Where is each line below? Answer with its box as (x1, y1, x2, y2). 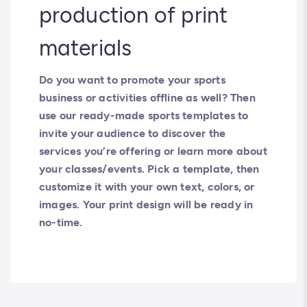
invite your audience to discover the (39, 127, 226, 140)
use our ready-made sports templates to (39, 109, 249, 122)
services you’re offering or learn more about (39, 145, 267, 158)
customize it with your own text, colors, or (39, 180, 255, 193)
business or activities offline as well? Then (39, 91, 256, 104)
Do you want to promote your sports (39, 73, 225, 86)
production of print (39, 2, 228, 28)
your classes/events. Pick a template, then (39, 162, 260, 175)
